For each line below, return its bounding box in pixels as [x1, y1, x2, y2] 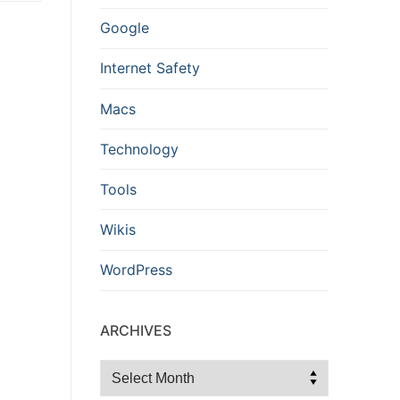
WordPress [100, 261, 172, 279]
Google [100, 19, 149, 37]
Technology [100, 139, 179, 158]
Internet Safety [100, 59, 200, 78]
